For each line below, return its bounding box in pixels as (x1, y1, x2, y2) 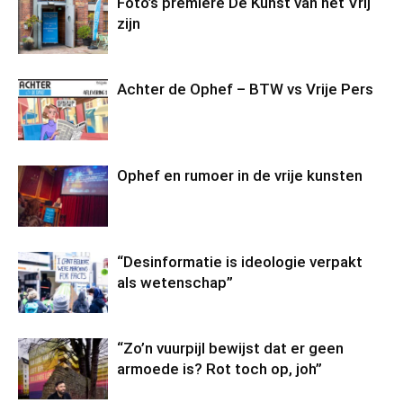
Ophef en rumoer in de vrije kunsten (117, 166, 366, 184)
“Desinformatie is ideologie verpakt (117, 252, 363, 271)
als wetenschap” (117, 273, 233, 291)
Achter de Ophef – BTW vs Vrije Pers (117, 79, 373, 98)
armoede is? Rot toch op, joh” (117, 359, 322, 378)
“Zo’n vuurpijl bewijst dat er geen (117, 338, 344, 357)
